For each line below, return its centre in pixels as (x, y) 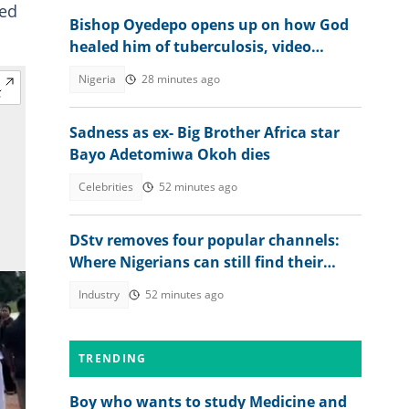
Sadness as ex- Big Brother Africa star (204, 132)
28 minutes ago (181, 79)
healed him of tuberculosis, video (190, 47)
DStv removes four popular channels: (204, 240)
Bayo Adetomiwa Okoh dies (170, 154)
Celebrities (106, 187)
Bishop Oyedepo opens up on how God (209, 25)
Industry (99, 294)
